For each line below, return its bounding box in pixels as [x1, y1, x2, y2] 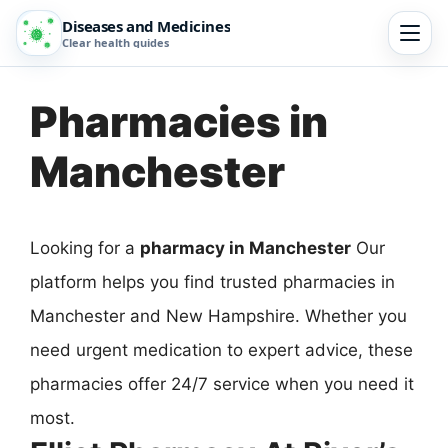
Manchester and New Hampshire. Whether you [30, 306, 407, 326]
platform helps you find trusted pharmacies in [30, 272, 395, 292]
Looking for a [30, 238, 140, 258]
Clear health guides [62, 35, 169, 50]
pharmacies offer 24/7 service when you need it [30, 374, 414, 394]
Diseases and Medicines [62, 16, 231, 36]
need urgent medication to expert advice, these [30, 340, 413, 360]
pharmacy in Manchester [140, 238, 351, 258]
